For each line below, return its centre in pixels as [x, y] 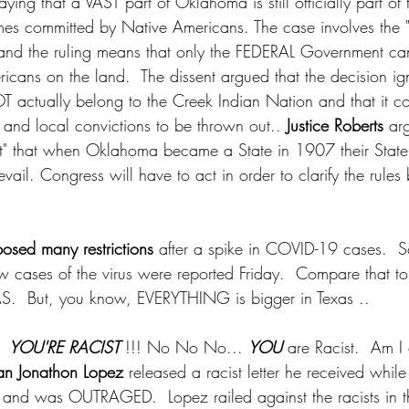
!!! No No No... [187, 347]
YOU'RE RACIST [67, 347]
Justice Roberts [335, 125]
